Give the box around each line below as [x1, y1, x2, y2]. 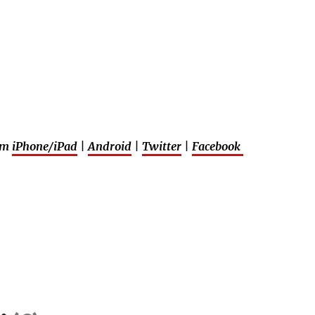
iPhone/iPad [12, 139, 77, 154]
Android [88, 139, 131, 154]
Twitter [142, 139, 181, 154]
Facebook [192, 139, 243, 154]
